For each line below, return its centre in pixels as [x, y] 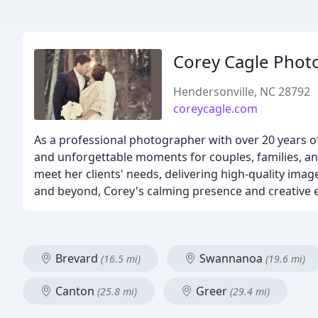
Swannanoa [231, 258]
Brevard [77, 258]
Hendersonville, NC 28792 [242, 92]
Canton [75, 291]
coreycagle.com [215, 109]
